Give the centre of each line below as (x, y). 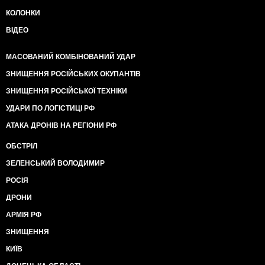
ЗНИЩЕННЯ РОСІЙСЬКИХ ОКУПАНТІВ (73, 74)
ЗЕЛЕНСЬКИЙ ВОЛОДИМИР (55, 163)
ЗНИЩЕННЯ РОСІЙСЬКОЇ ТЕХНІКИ (67, 91)
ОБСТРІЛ (22, 146)
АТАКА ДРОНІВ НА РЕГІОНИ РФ (61, 125)
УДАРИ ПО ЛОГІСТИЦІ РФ (50, 108)
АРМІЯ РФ (24, 215)
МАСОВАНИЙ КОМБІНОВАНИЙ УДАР (71, 57)
